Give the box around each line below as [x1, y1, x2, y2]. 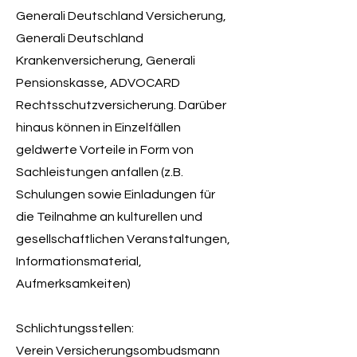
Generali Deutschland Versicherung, [16, 10, 226, 22]
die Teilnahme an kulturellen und [16, 210, 202, 223]
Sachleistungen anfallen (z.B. [16, 166, 183, 178]
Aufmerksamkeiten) [16, 277, 131, 290]
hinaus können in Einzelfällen [16, 121, 181, 134]
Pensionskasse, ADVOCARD [16, 76, 180, 89]
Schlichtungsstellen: [16, 322, 134, 335]
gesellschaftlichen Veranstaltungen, [16, 233, 230, 245]
